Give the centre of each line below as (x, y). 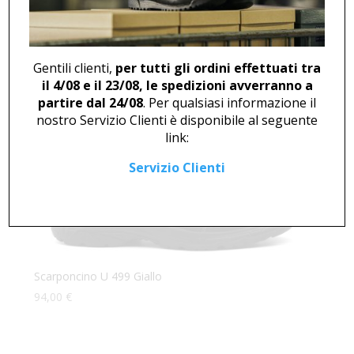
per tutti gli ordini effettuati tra (218, 68)
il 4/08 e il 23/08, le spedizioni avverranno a (177, 85)
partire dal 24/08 (90, 102)
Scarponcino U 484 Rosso (100, 14)
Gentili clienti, (74, 68)
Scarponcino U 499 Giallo (98, 276)
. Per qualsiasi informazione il (230, 102)
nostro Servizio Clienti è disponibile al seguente (177, 120)
